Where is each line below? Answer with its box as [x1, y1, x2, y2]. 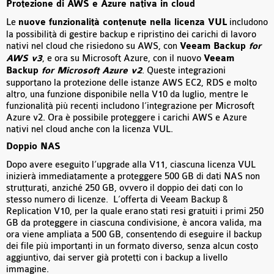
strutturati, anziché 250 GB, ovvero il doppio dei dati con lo [6, 183, 243, 194]
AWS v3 [6, 53, 42, 65]
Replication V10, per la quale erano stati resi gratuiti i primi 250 [6, 206, 264, 217]
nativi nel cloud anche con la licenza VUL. [6, 124, 173, 135]
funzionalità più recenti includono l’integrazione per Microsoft [6, 101, 254, 112]
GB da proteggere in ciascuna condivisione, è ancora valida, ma [6, 218, 262, 229]
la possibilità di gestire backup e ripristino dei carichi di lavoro [6, 29, 256, 40]
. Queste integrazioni [142, 65, 226, 76]
